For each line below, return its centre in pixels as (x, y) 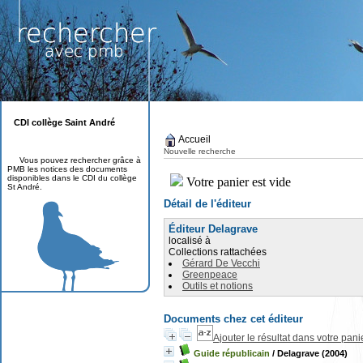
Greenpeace (210, 275)
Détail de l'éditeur (207, 204)
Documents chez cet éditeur (233, 319)
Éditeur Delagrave (213, 229)
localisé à (190, 241)
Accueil (194, 140)
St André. (25, 187)
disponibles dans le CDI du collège (72, 178)
